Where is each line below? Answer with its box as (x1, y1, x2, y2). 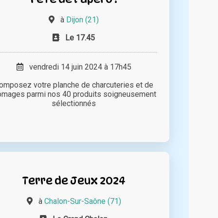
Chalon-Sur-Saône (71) (44, 197, 121, 206)
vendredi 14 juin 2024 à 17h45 (23, 62, 131, 72)
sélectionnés (52, 99, 96, 109)
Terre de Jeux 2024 (22, 174, 126, 187)
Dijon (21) (66, 15, 99, 25)
